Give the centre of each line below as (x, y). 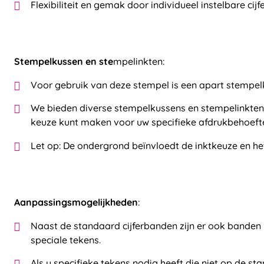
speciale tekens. (66, 240)
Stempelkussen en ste (64, 61)
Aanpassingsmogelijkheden (76, 202)
